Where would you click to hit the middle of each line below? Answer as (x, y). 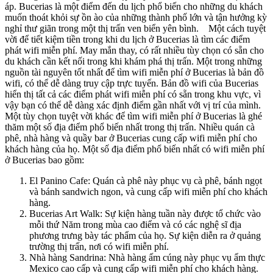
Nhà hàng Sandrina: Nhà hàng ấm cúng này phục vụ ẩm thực (147, 257)
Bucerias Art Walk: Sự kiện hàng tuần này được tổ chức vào (145, 213)
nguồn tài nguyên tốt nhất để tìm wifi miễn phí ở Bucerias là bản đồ (134, 72)
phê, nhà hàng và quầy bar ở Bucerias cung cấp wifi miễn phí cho (131, 138)
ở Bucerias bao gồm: (48, 160)
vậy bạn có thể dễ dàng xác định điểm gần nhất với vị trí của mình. (136, 105)
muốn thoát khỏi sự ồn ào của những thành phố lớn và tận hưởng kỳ (136, 17)
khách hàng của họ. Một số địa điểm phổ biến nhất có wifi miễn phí (135, 149)
